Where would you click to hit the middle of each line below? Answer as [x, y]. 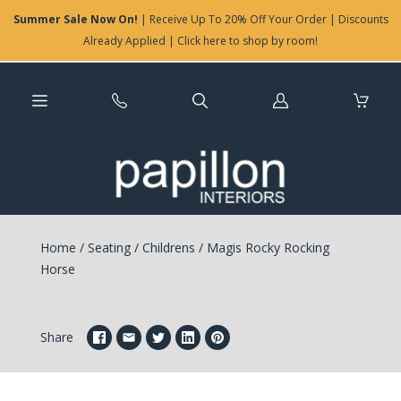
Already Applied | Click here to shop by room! [200, 41]
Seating [109, 247]
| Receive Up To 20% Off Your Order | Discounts [263, 19]
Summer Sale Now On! [75, 19]
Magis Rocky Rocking [266, 247]
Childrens [168, 247]
